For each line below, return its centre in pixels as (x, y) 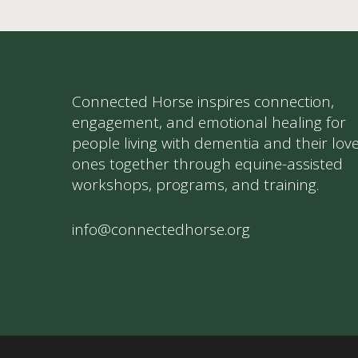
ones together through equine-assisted (207, 164)
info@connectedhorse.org (161, 229)
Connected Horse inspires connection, (203, 101)
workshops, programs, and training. (197, 185)
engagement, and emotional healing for (209, 122)
